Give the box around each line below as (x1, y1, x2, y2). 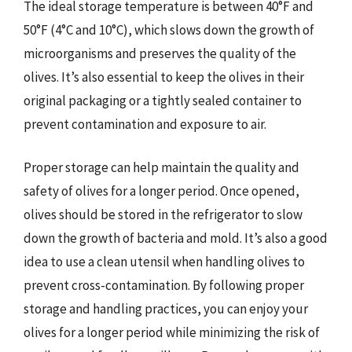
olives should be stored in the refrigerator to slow (24, 206, 302, 223)
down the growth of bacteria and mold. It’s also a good (24, 229, 328, 247)
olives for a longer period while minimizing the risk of (24, 324, 320, 341)
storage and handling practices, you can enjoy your (24, 300, 308, 317)
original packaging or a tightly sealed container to (24, 91, 302, 109)
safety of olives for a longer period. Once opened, (24, 182, 299, 200)
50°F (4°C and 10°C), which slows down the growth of (24, 20, 314, 38)
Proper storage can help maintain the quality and (24, 159, 299, 176)
